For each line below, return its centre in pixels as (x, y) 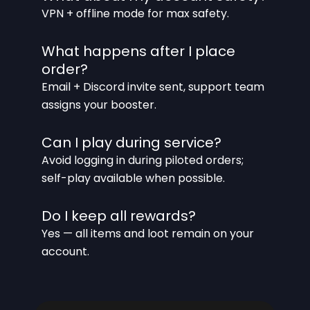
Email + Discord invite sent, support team (153, 86)
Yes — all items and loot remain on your (148, 233)
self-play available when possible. (133, 178)
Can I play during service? (131, 142)
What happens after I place (138, 51)
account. (65, 251)
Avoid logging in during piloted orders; (143, 160)
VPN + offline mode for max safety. (135, 13)
